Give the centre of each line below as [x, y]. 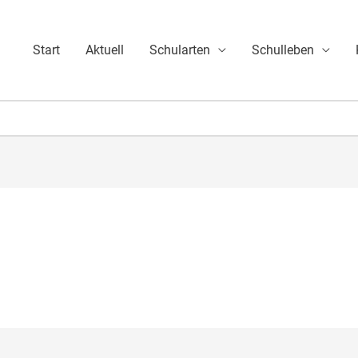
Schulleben [282, 50]
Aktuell [104, 50]
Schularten [179, 50]
